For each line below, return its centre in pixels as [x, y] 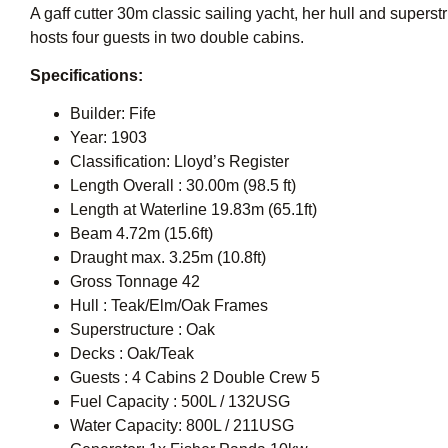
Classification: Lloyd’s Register [179, 162]
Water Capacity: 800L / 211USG [182, 426]
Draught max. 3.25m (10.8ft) [168, 258]
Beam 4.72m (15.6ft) [141, 234]
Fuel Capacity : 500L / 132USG [180, 402]
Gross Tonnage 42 [135, 282]
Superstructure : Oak [142, 330]
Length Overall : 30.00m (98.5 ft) [183, 186]
